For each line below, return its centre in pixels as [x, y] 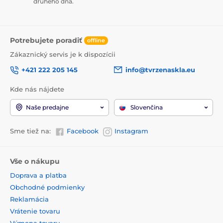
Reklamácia [29, 199]
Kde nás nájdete [37, 89]
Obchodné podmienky [47, 187]
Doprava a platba [38, 175]
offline [96, 41]
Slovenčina [147, 108]
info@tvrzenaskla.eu [160, 69]
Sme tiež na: [30, 131]
